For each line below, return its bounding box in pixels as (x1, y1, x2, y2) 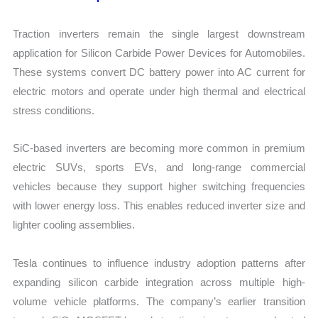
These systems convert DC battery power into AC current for (13, 66, 305, 79)
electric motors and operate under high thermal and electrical (13, 85, 305, 98)
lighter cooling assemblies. (13, 219, 136, 231)
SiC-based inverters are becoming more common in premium (13, 142, 305, 155)
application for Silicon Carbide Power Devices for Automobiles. (13, 47, 305, 60)
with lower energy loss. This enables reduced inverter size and (13, 199, 305, 212)
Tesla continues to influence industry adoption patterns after (13, 256, 305, 269)
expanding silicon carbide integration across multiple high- (13, 275, 305, 288)
